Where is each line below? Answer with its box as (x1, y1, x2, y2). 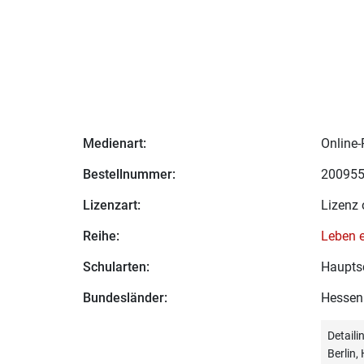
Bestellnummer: (83, 167, 175, 182)
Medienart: (83, 136, 146, 151)
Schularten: (83, 259, 149, 275)
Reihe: (83, 228, 119, 244)
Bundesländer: (83, 290, 167, 305)
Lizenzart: (83, 197, 141, 213)
